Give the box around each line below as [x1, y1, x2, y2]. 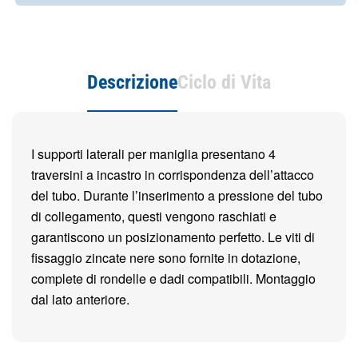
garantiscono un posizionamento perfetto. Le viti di [31, 228, 315, 246]
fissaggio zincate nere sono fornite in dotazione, [31, 249, 300, 267]
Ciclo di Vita [177, 71, 271, 93]
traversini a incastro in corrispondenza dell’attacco [31, 165, 314, 184]
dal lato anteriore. [31, 290, 129, 308]
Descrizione [87, 71, 177, 93]
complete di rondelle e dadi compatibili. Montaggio [31, 269, 316, 288]
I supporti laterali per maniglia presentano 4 [31, 145, 276, 163]
